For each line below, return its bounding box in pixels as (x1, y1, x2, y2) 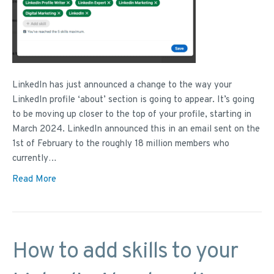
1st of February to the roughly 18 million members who (12, 138, 229, 150)
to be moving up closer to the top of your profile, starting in (12, 109, 251, 121)
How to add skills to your (12, 238, 238, 267)
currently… (12, 153, 57, 165)
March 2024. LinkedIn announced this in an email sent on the (12, 124, 260, 136)
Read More (12, 174, 56, 186)
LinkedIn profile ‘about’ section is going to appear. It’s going (12, 94, 254, 106)
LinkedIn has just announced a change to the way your (12, 80, 232, 92)
